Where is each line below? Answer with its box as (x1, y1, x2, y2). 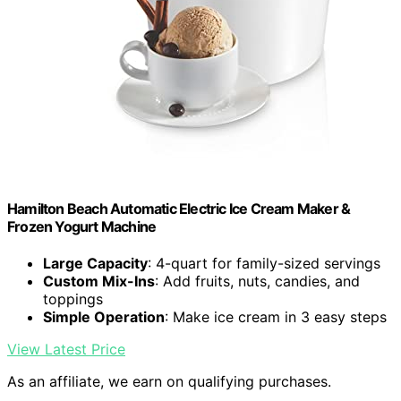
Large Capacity (43, 253, 148, 272)
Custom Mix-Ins (43, 271, 155, 290)
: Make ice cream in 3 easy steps (165, 307, 387, 326)
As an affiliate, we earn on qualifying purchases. (7, 371, 331, 390)
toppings (43, 289, 103, 308)
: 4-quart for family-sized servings (148, 253, 380, 272)
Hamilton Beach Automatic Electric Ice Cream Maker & (7, 199, 351, 218)
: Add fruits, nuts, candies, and (155, 271, 360, 290)
